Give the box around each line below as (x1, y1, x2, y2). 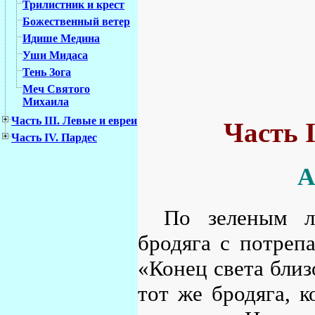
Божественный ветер (22, 15, 130, 28)
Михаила (22, 96, 69, 108)
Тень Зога (22, 66, 71, 79)
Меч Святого (22, 83, 90, 96)
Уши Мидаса (22, 49, 88, 62)
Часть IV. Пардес (11, 131, 97, 144)
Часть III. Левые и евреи (11, 115, 137, 127)
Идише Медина (22, 32, 100, 45)
